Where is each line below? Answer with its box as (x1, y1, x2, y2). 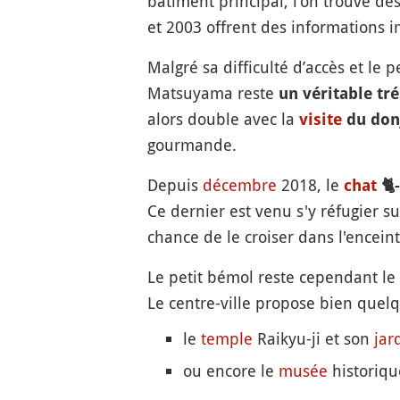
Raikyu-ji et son (252, 327, 374, 349)
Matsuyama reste (146, 81, 279, 104)
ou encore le (182, 359, 279, 381)
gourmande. (146, 133, 237, 155)
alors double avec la (146, 107, 299, 129)
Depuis (146, 173, 203, 196)
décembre (202, 173, 277, 196)
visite (298, 109, 342, 129)
